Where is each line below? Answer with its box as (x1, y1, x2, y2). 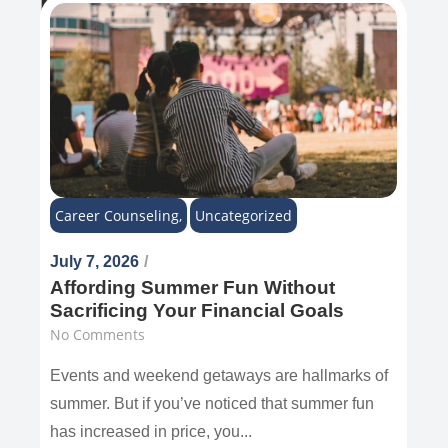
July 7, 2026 (50, 253, 140, 270)
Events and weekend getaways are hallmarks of (50, 367, 389, 384)
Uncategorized (195, 206, 293, 225)
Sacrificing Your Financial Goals (50, 300, 345, 321)
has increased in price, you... (50, 423, 253, 440)
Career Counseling (55, 206, 180, 225)
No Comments (50, 325, 146, 344)
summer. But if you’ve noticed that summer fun (50, 395, 375, 412)
